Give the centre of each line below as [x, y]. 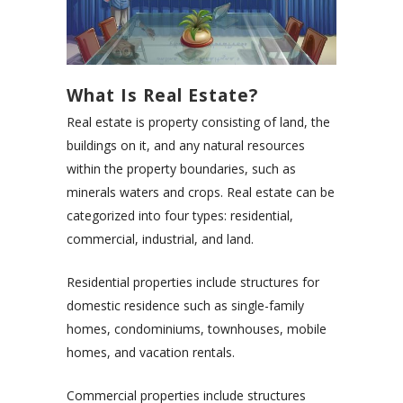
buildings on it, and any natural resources [186, 146]
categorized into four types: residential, [180, 216]
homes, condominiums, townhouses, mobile [197, 329]
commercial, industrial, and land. [160, 239]
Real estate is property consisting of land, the [198, 122]
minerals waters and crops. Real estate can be [201, 193]
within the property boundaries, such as [181, 169]
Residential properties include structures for [193, 282]
